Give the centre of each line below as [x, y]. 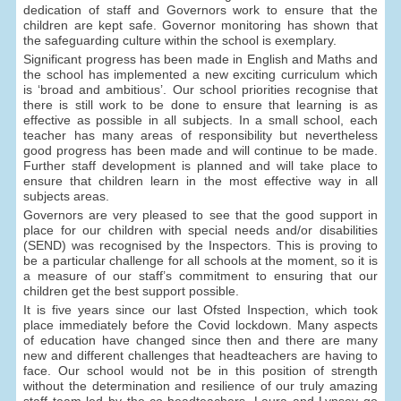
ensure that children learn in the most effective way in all [200, 180]
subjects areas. [67, 196]
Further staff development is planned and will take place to [200, 165]
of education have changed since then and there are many [200, 340]
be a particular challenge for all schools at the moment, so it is [200, 260]
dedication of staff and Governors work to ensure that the [200, 9]
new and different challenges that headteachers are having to [200, 355]
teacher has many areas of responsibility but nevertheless [200, 135]
